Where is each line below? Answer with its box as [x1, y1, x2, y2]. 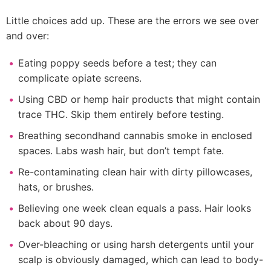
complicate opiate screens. [18, 72, 142, 84]
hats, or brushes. [18, 181, 94, 193]
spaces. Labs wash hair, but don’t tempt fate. [18, 145, 224, 157]
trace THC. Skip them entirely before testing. [18, 108, 224, 120]
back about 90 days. [18, 217, 113, 229]
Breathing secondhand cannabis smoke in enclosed [18, 129, 252, 142]
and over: [6, 30, 49, 42]
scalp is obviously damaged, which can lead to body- [18, 253, 263, 266]
